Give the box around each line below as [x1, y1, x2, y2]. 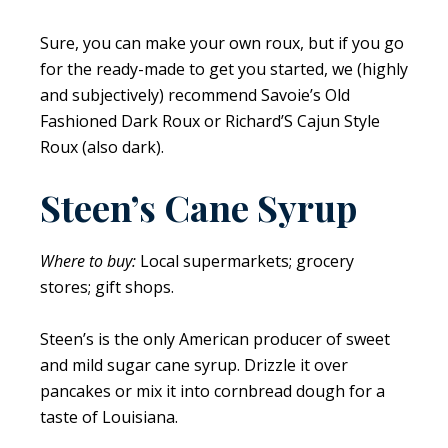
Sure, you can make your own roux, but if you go [40, 31, 404, 54]
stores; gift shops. [40, 275, 174, 298]
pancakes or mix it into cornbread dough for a [40, 379, 385, 402]
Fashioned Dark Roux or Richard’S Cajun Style [40, 109, 380, 132]
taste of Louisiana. [40, 405, 178, 428]
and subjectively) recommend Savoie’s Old [40, 83, 350, 106]
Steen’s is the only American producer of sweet [40, 327, 390, 350]
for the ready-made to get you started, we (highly [40, 57, 408, 80]
